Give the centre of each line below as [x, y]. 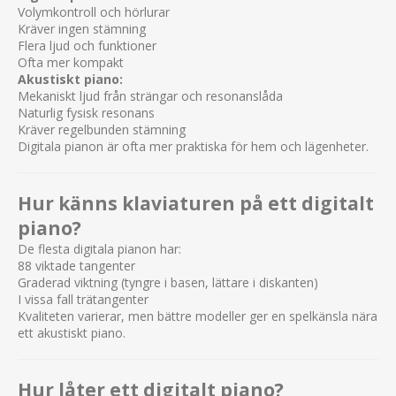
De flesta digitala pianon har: [99, 248]
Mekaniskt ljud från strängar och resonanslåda [150, 95]
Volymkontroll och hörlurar [94, 11]
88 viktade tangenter [76, 265]
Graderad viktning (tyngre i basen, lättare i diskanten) [168, 282]
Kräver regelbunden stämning [102, 129]
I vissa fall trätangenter [83, 299]
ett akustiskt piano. [72, 332]
